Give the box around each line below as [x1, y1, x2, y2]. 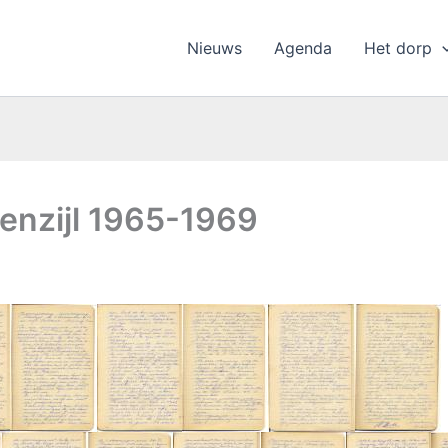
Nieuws [187, 38, 243, 58]
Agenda [274, 38, 333, 58]
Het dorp [364, 38, 433, 58]
